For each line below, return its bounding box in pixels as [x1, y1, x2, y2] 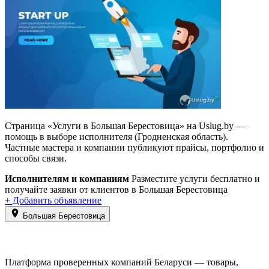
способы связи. [5, 153, 67, 163]
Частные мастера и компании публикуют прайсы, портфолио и [5, 142, 264, 153]
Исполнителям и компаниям [5, 174, 129, 184]
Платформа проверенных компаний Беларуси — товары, [5, 257, 238, 267]
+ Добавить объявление [5, 195, 101, 205]
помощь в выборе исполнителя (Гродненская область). [5, 131, 228, 142]
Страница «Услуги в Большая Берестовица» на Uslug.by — [5, 121, 246, 131]
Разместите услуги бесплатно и [131, 174, 260, 184]
